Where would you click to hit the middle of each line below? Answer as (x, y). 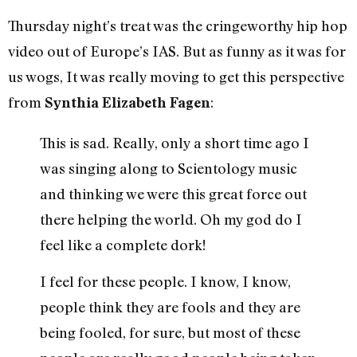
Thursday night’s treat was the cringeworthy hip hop (178, 25)
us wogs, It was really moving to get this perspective (176, 76)
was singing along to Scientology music (169, 168)
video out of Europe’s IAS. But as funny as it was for (177, 51)
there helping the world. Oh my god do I (171, 219)
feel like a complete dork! (123, 244)
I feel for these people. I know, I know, (165, 281)
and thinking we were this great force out (173, 193)
